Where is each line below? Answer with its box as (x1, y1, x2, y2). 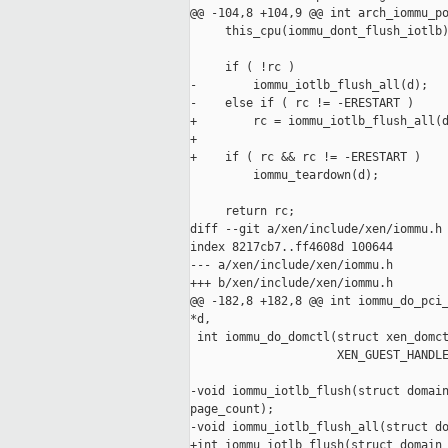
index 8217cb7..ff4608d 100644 (190, 240, 393, 255)
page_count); (190, 402, 274, 417)
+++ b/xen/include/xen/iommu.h (190, 276, 393, 291)
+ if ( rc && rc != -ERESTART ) (190, 150, 421, 165)
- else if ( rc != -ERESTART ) (190, 96, 414, 111)
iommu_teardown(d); (190, 168, 379, 183)
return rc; (190, 204, 295, 219)
